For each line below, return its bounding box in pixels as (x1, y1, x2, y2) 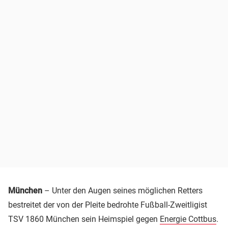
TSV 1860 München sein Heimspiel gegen (8, 214, 160, 224)
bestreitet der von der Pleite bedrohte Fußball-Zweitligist (8, 199, 207, 210)
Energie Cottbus (160, 214, 216, 224)
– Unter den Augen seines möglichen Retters (42, 185, 203, 195)
